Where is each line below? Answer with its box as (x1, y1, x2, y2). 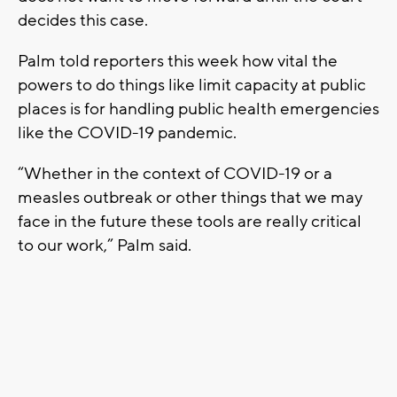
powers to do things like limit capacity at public (18, 74, 366, 96)
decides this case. (18, 9, 148, 31)
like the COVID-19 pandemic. (18, 121, 237, 144)
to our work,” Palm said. (18, 234, 191, 256)
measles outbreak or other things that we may (18, 186, 362, 208)
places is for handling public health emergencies (18, 97, 379, 120)
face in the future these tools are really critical (18, 210, 362, 232)
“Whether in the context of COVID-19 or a (18, 162, 332, 184)
